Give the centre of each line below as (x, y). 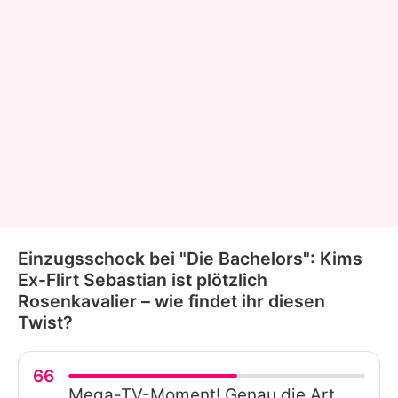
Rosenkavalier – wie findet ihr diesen (171, 302)
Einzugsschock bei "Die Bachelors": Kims (190, 259)
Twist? (45, 323)
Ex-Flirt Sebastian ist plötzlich (143, 280)
